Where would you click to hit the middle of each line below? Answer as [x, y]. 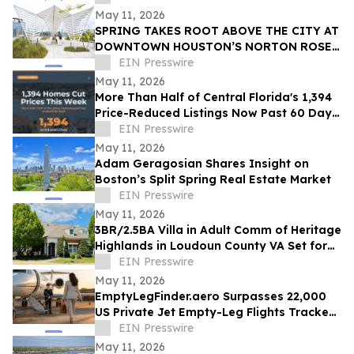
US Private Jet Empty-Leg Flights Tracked [216, 313]
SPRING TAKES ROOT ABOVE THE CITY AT [217, 31]
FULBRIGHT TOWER [152, 63]
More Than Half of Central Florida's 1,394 [213, 98]
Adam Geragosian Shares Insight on [202, 164]
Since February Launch [161, 328]
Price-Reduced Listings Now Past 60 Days [217, 113]
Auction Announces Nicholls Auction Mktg [215, 262]
